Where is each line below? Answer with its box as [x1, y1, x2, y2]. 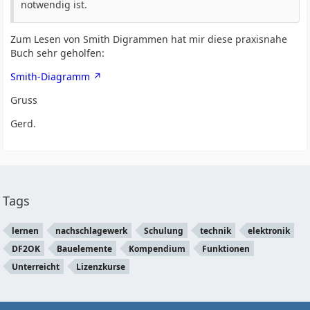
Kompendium [129, 243, 186, 255]
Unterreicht [12, 261, 60, 273]
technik [200, 225, 232, 237]
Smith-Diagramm [10, 70, 91, 83]
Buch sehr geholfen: [10, 46, 105, 60]
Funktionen [202, 243, 250, 255]
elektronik [248, 225, 291, 237]
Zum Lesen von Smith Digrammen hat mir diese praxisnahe [10, 33, 288, 46]
